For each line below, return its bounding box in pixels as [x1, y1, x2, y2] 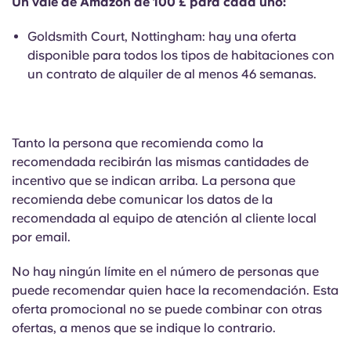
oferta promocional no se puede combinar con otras [12, 302, 322, 317]
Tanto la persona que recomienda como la [12, 136, 263, 150]
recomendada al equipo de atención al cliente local [12, 211, 317, 226]
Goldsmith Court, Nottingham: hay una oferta [27, 29, 296, 44]
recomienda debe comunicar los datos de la [12, 192, 273, 207]
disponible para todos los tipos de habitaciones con [27, 48, 335, 63]
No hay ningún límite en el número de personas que [12, 264, 319, 279]
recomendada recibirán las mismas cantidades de [12, 154, 309, 169]
